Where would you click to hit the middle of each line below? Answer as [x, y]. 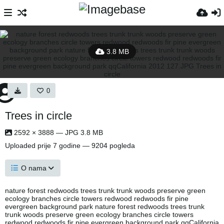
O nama [34, 168]
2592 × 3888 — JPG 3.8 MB [57, 132]
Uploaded [21, 145]
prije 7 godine [59, 145]
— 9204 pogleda [108, 145]
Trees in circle [38, 116]
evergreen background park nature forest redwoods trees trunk [105, 206]
